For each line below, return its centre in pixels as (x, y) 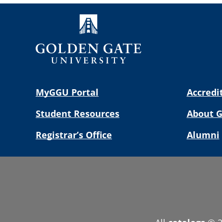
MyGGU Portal (67, 92)
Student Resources (78, 113)
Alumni (203, 135)
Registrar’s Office (74, 135)
